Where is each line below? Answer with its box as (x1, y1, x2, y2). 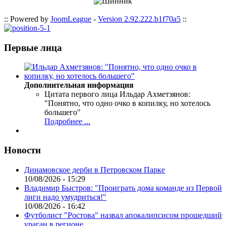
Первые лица (4, 42, 62, 53)
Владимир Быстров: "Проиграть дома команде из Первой (24, 183, 222, 192)
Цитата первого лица (44, 90, 118, 99)
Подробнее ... (44, 117, 90, 126)
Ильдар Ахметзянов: (120, 90, 190, 99)
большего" (44, 108, 81, 117)
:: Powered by (4, 15, 50, 23)
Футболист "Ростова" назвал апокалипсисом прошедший (24, 210, 222, 219)
